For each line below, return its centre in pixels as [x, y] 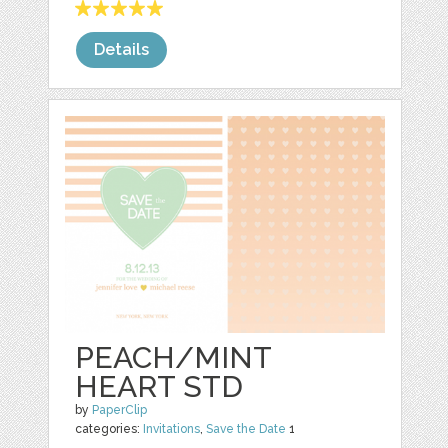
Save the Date [246, 428]
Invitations [172, 428]
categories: [109, 428]
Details [122, 49]
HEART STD [159, 386]
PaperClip [120, 409]
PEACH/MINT [173, 357]
